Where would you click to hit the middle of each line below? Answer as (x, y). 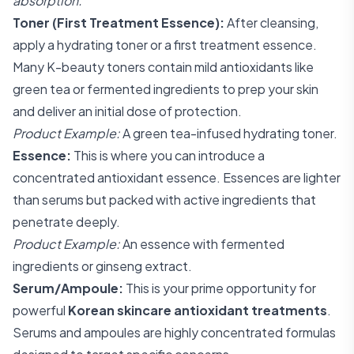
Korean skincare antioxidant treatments (198, 310)
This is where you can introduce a (168, 155)
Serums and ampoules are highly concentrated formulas (174, 332)
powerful (40, 310)
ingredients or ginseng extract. (102, 266)
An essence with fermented (202, 244)
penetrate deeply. (66, 222)
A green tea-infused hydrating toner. (229, 133)
